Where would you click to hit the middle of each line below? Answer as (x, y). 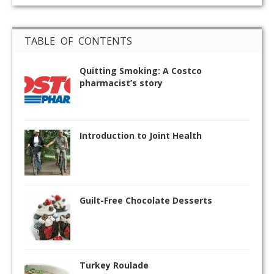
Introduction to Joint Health (141, 135)
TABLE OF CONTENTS (78, 41)
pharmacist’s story (121, 83)
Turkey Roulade (114, 265)
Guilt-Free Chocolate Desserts (146, 200)
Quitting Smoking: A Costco (141, 70)
